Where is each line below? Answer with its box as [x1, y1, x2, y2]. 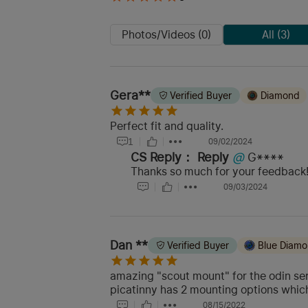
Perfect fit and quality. [110, 120, 223, 133]
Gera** [110, 88, 151, 102]
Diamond [261, 90, 300, 101]
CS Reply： [131, 150, 194, 164]
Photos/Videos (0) [122, 27, 211, 41]
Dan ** [110, 238, 148, 252]
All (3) [262, 27, 290, 41]
